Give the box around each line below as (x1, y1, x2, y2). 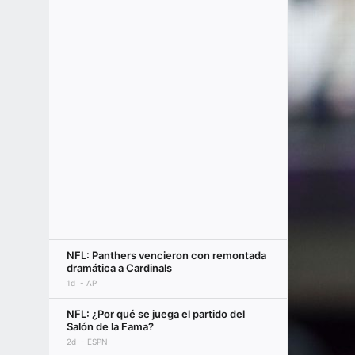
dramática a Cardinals (67, 261, 172, 274)
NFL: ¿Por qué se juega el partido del (67, 307, 245, 320)
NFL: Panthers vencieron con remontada (67, 249, 266, 261)
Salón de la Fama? (67, 320, 154, 333)
